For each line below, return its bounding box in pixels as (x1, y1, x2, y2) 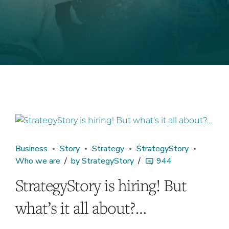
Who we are (15, 155, 60, 167)
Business (15, 143, 48, 155)
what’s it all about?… (15, 197, 146, 219)
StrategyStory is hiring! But (15, 174, 187, 196)
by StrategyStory (71, 155, 134, 167)
